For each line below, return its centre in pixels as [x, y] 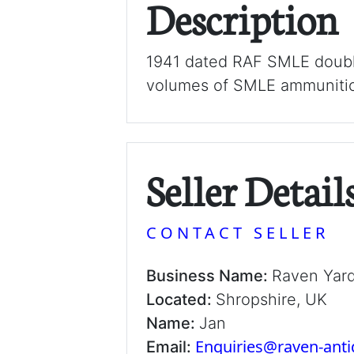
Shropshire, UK [271, 299]
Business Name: [209, 276]
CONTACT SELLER [237, 233]
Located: [181, 299]
